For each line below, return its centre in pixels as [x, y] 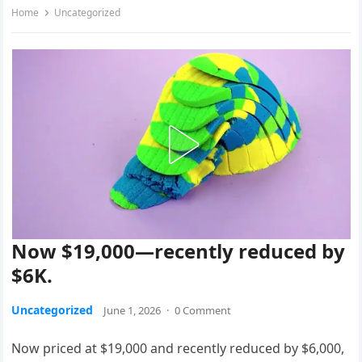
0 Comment [203, 311]
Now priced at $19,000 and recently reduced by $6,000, [178, 349]
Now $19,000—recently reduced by [179, 251]
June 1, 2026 [133, 311]
